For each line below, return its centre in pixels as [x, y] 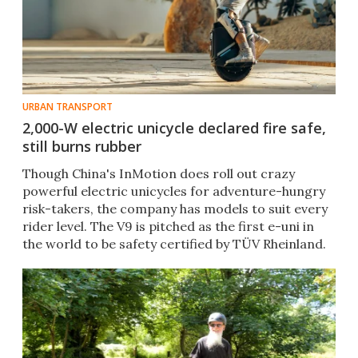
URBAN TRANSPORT [68, 107]
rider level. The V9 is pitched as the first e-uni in [168, 227]
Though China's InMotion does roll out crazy [159, 174]
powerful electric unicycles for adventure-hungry [174, 191]
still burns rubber [82, 147]
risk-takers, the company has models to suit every [175, 209]
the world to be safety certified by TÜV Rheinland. [174, 244]
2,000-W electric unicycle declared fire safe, [174, 128]
